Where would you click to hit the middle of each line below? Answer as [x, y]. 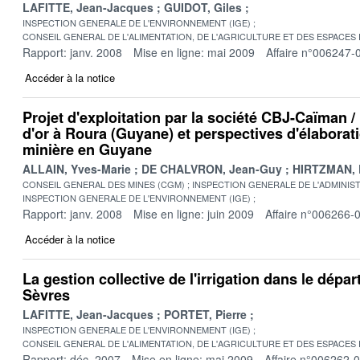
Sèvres [46, 295]
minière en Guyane [87, 149]
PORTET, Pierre [205, 314]
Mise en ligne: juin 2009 [194, 213]
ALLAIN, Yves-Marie [77, 168]
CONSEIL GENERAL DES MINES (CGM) [104, 184]
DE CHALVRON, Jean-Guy [212, 168]
